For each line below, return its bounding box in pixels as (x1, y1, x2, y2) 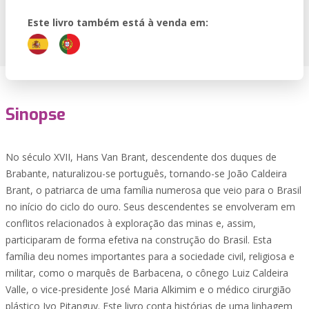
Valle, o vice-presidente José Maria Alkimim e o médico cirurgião (6, 283, 291, 296)
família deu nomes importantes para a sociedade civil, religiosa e (6, 250, 295, 263)
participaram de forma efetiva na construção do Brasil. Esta (6, 233, 272, 246)
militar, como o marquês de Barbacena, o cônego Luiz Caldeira (6, 266, 288, 279)
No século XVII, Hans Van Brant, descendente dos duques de (6, 150, 277, 163)
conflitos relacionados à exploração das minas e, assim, (6, 217, 256, 230)
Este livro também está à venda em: (28, 16, 208, 29)
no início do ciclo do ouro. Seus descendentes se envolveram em (6, 200, 295, 213)
